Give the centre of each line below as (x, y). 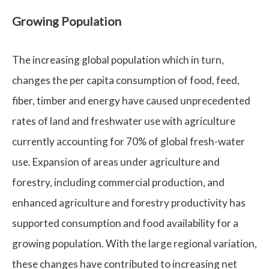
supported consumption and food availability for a (125, 223)
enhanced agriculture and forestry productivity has (129, 202)
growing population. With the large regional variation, (134, 243)
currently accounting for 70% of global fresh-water (128, 141)
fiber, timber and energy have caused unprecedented (131, 100)
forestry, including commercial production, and (118, 182)
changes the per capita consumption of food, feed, (126, 80)
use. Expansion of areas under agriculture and (116, 162)
